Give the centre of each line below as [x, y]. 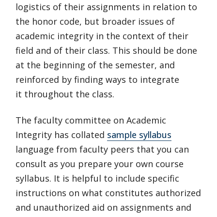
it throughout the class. [66, 94]
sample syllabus [139, 135]
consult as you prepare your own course [100, 164]
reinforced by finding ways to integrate [97, 79]
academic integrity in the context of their [102, 36]
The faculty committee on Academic [91, 120]
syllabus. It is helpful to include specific [97, 178]
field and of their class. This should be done [106, 50]
